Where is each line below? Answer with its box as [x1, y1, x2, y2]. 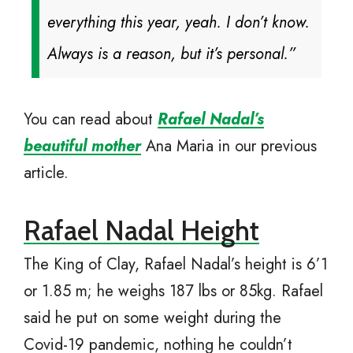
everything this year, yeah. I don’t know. [47, 11, 310, 35]
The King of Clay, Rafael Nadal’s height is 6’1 [24, 253, 328, 277]
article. [24, 162, 69, 185]
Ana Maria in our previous [141, 135, 317, 158]
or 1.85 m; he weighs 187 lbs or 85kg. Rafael [24, 280, 323, 303]
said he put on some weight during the [24, 307, 281, 330]
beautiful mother [24, 135, 141, 158]
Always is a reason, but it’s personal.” [47, 43, 295, 66]
